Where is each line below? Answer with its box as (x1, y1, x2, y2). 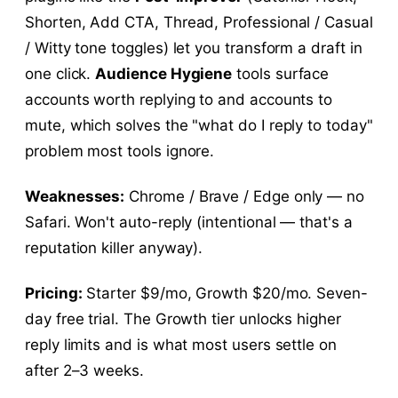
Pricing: (25, 283, 83, 302)
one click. (25, 64, 96, 83)
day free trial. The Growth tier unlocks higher (25, 309, 341, 328)
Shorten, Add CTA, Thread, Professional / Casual (25, 12, 373, 31)
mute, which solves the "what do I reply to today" (25, 115, 373, 134)
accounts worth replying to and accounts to (25, 90, 333, 108)
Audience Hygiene (95, 64, 233, 83)
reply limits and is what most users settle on (25, 335, 337, 354)
